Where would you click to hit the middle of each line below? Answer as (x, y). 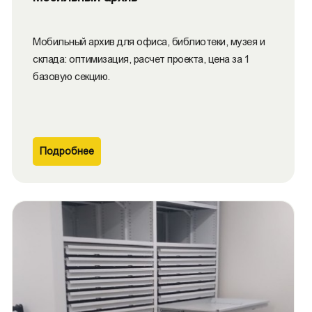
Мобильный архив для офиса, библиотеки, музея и (149, 41)
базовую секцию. (71, 76)
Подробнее (67, 151)
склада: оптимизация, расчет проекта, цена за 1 (141, 59)
